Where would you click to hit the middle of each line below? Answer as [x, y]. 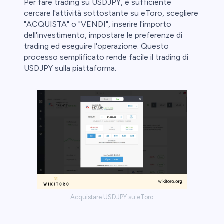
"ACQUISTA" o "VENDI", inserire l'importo [98, 24]
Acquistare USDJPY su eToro [112, 197]
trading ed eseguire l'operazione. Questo [96, 46]
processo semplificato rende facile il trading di [106, 57]
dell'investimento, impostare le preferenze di [103, 35]
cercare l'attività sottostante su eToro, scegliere [111, 13]
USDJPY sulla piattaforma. [70, 68]
